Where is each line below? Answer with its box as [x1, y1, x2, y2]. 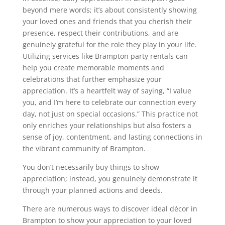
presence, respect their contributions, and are [22, 28, 178, 38]
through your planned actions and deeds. [22, 185, 163, 195]
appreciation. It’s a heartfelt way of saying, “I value [22, 85, 191, 95]
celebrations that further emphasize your [22, 74, 162, 84]
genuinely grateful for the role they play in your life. [22, 39, 197, 49]
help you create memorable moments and [22, 62, 164, 72]
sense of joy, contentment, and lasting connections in [22, 132, 202, 142]
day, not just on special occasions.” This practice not [22, 108, 198, 119]
